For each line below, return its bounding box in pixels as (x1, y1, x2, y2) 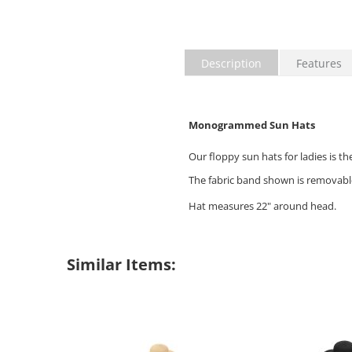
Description (200, 56, 262, 71)
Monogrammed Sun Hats (188, 118, 315, 133)
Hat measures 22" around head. (188, 199, 336, 214)
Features (295, 56, 342, 71)
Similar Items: (66, 254, 176, 276)
